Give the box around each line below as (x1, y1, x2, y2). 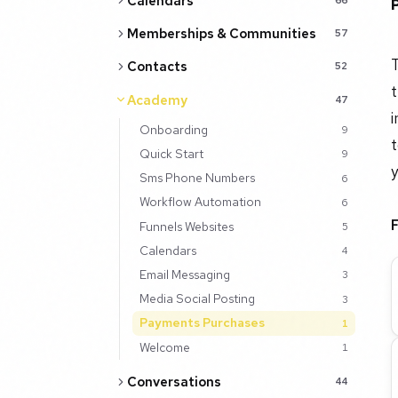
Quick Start (139, 145, 203, 162)
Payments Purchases (139, 314, 265, 331)
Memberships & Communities (126, 25, 316, 42)
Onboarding (139, 121, 208, 138)
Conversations (126, 373, 221, 391)
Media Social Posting (139, 291, 255, 307)
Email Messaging (139, 266, 230, 283)
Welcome (139, 338, 190, 355)
